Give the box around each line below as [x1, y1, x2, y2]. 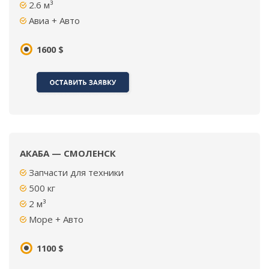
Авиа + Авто [29, 14, 80, 26]
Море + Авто [29, 213, 83, 225]
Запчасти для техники [29, 166, 124, 178]
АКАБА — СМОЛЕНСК [20, 147, 116, 159]
